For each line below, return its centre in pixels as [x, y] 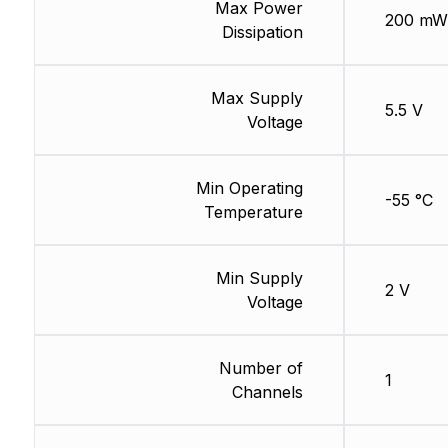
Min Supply [259, 278]
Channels [267, 392]
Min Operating [249, 188]
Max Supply [256, 98]
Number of [260, 368]
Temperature [253, 212]
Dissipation [262, 32]
